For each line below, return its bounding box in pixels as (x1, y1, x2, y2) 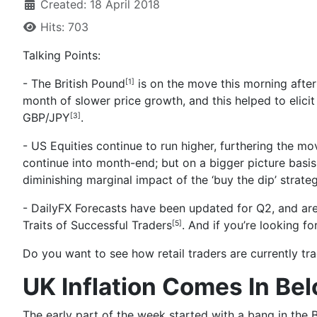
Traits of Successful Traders (23, 218, 172, 232)
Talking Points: (23, 48, 100, 62)
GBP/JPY (23, 110, 70, 125)
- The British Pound (23, 76, 125, 91)
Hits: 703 (40, 20, 88, 34)
